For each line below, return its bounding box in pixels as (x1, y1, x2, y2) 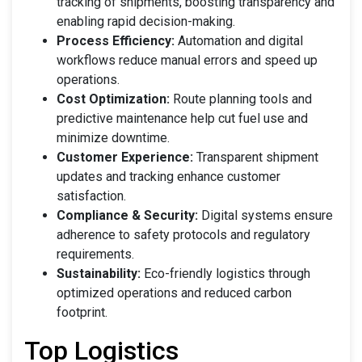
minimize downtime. (57, 129, 170, 145)
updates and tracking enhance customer (57, 168, 280, 184)
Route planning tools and (170, 90, 312, 107)
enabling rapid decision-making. (57, 13, 235, 29)
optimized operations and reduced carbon (57, 284, 292, 301)
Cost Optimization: (57, 90, 170, 107)
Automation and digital (175, 32, 303, 48)
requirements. (57, 246, 134, 262)
